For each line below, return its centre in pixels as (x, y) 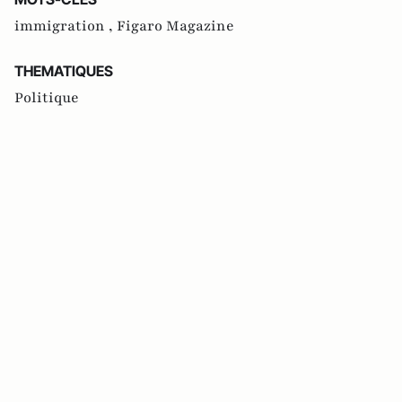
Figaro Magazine (175, 26)
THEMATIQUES (64, 70)
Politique (47, 97)
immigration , (66, 26)
